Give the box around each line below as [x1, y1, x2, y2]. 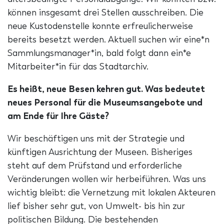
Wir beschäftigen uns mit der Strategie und [7, 133, 184, 144]
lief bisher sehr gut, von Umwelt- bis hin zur [7, 200, 185, 212]
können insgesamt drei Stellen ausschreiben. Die [7, 7, 203, 18]
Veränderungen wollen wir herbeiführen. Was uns [7, 173, 206, 185]
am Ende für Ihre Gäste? [7, 110, 109, 122]
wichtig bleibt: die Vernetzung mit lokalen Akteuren [7, 187, 215, 198]
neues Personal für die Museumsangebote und [7, 97, 202, 108]
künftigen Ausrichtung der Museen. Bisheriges [7, 146, 192, 158]
